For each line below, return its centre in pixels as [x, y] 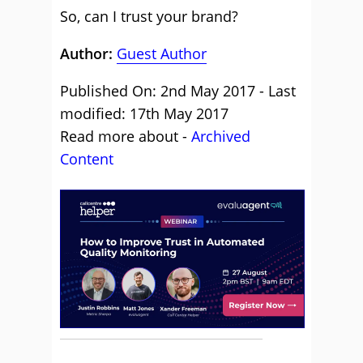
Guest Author [162, 53]
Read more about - [126, 136]
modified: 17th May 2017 [144, 113]
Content [87, 159]
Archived [221, 136]
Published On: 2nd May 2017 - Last [178, 91]
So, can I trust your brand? [149, 16]
